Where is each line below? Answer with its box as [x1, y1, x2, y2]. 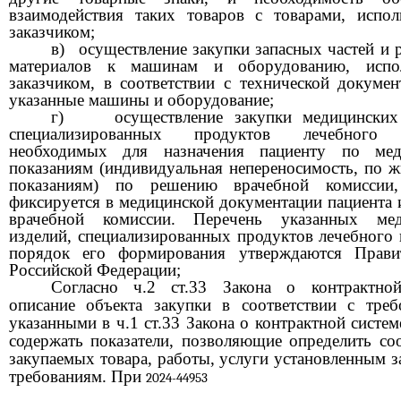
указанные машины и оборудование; [9, 90, 274, 110]
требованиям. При [9, 367, 146, 387]
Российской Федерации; [9, 260, 181, 280]
